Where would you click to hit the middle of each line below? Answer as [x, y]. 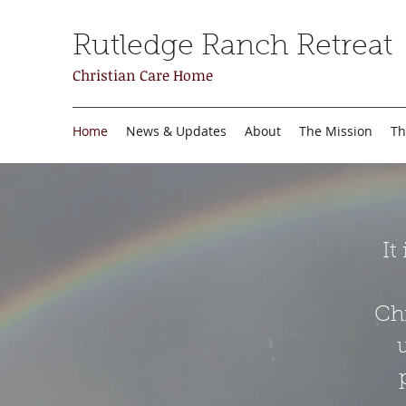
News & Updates [176, 131]
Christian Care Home [143, 75]
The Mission [336, 131]
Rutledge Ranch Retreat [232, 47]
